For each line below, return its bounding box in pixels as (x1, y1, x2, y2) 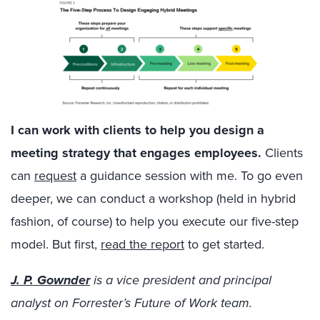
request (34, 166, 76, 184)
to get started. (184, 235, 264, 253)
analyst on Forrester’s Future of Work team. (11, 294, 252, 312)
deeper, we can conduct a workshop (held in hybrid (11, 189, 296, 207)
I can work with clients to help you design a (11, 121, 264, 139)
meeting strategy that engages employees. (11, 144, 261, 162)
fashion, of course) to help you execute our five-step (11, 212, 299, 230)
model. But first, (11, 235, 101, 253)
